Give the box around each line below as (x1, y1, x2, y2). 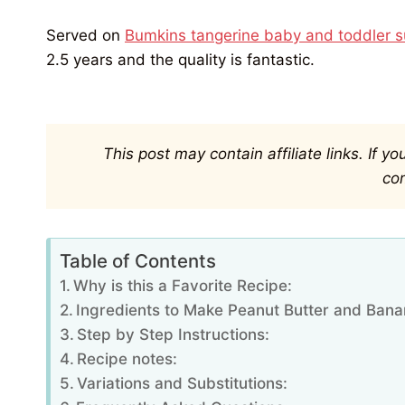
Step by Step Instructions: (77, 325, 270, 344)
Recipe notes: (77, 350, 178, 369)
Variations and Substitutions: (77, 374, 288, 393)
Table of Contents (60, 250, 216, 273)
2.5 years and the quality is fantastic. (46, 51, 315, 70)
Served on (46, 26, 125, 45)
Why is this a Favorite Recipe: (73, 277, 293, 296)
